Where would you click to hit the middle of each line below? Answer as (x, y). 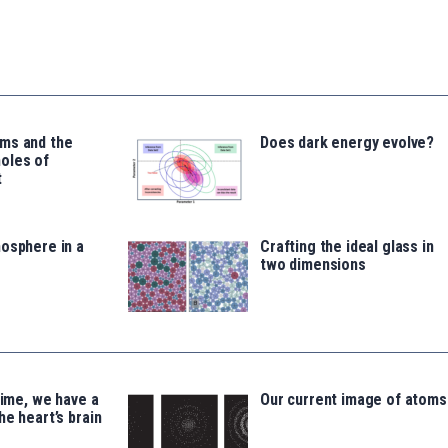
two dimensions (313, 265)
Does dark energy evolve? (347, 143)
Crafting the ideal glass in (347, 247)
